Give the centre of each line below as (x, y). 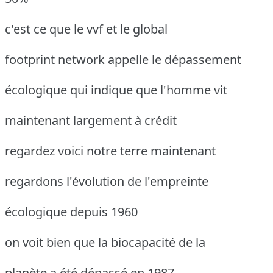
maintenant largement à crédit (91, 120)
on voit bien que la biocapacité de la (105, 242)
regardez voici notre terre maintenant (110, 151)
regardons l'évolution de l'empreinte (107, 181)
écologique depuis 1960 (71, 211)
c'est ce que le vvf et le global (86, 29)
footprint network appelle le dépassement (123, 59)
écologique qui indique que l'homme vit (116, 90)
